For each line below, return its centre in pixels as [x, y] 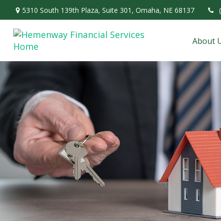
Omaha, [148, 10]
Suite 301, [118, 10]
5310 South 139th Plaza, [62, 10]
